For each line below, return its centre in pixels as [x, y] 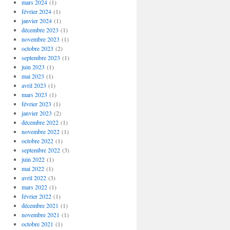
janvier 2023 [36, 113]
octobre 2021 [37, 224]
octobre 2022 [37, 141]
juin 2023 [33, 67]
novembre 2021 [40, 215]
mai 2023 [33, 76]
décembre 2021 [40, 205]
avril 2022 [34, 178]
